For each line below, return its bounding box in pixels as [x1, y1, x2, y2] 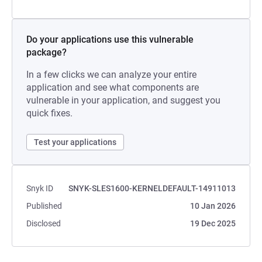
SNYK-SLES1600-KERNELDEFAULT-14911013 [68, 184, 236, 193]
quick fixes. [26, 108, 73, 119]
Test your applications [34, 137, 116, 147]
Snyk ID [26, 184, 53, 193]
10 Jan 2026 [190, 201, 236, 211]
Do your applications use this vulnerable [26, 34, 194, 45]
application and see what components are [26, 82, 199, 93]
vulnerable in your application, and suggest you [26, 95, 220, 106]
